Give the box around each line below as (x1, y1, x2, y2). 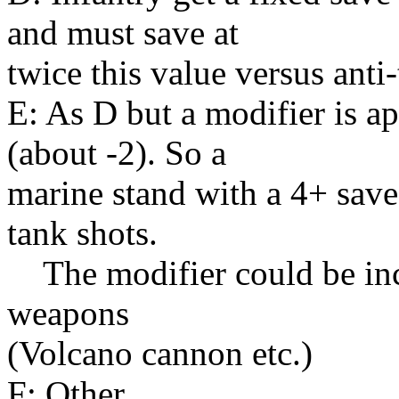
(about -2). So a (7, 133, 226, 172)
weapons (7, 293, 129, 332)
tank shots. (7, 213, 158, 252)
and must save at (7, 12, 239, 52)
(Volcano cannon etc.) (7, 333, 313, 372)
